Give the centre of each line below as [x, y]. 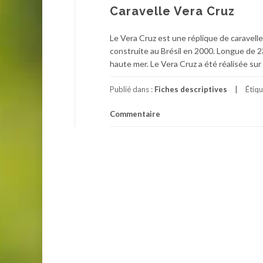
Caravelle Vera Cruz [172, 11]
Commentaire [135, 114]
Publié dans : [132, 89]
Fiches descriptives [191, 89]
